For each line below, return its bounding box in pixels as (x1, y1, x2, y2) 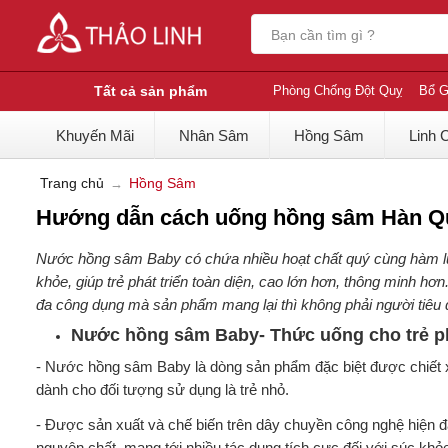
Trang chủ (39, 175, 104, 191)
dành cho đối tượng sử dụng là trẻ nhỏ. (35, 381, 289, 398)
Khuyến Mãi (55, 127, 134, 144)
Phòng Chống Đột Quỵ (272, 83, 403, 98)
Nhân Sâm (178, 127, 249, 144)
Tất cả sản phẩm (93, 83, 207, 99)
